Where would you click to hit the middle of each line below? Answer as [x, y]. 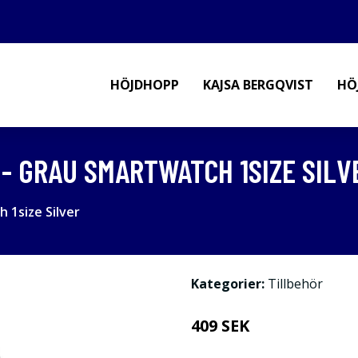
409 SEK [220, 326]
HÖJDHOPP [145, 85]
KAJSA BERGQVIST [258, 85]
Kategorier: [228, 284]
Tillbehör [295, 284]
